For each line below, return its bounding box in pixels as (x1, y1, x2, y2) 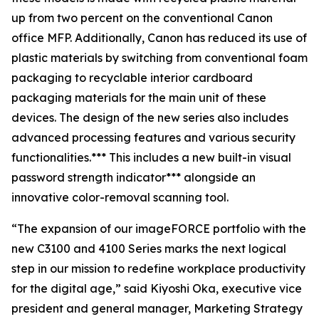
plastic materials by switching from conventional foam (11, 51, 308, 65)
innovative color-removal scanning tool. (11, 190, 229, 204)
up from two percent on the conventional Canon (11, 11, 273, 25)
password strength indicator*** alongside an (11, 170, 256, 184)
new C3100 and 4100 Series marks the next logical (11, 241, 286, 256)
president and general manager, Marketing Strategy (11, 301, 303, 315)
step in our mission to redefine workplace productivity (11, 261, 305, 276)
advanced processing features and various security (11, 130, 296, 145)
